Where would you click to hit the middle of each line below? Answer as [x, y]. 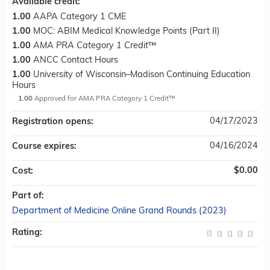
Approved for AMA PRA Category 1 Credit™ [105, 99]
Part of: [29, 196]
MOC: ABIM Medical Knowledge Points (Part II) [127, 31]
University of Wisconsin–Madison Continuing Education [142, 75]
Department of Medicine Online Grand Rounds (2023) [119, 211]
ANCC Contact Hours [76, 60]
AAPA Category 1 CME [80, 17]
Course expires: [46, 146]
